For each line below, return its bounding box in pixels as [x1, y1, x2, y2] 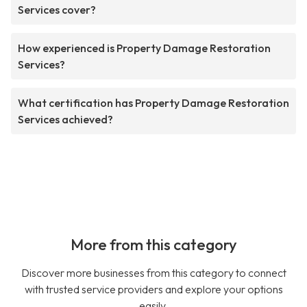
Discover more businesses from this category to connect [21, 266, 286, 280]
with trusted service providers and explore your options [24, 282, 283, 297]
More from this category [70, 235, 237, 255]
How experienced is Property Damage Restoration [18, 41, 271, 56]
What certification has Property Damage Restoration [18, 96, 289, 110]
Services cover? [18, 3, 96, 17]
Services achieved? [18, 112, 113, 127]
